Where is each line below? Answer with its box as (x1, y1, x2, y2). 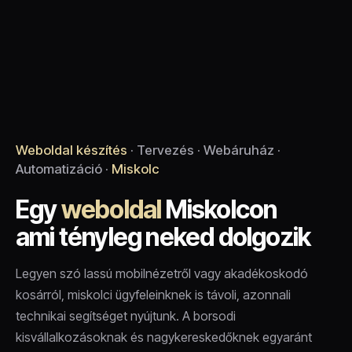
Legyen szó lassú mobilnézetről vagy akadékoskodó (16, 266, 308, 282)
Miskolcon (161, 194, 277, 225)
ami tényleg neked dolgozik (16, 222, 311, 253)
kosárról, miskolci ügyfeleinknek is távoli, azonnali (16, 287, 291, 303)
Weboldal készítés (16, 142, 127, 159)
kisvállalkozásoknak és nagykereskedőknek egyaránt (16, 329, 312, 346)
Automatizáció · (16, 161, 112, 178)
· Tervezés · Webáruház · (127, 142, 280, 159)
